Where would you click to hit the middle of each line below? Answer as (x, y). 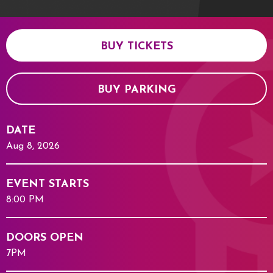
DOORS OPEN (45, 238)
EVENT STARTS (48, 184)
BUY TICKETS (136, 46)
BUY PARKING (136, 90)
